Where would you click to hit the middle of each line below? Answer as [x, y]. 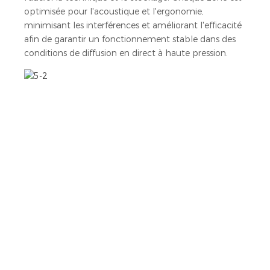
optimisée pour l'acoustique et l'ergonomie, [114, 11]
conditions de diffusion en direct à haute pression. [126, 53]
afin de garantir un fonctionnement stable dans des [130, 39]
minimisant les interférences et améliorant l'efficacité [133, 25]
